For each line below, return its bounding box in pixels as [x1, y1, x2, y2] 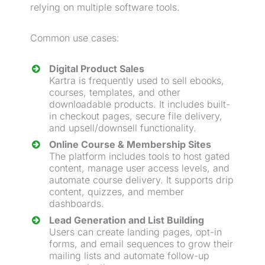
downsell [98, 122, 137, 134]
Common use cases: [30, 31, 119, 44]
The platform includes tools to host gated [49, 150, 230, 163]
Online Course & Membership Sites [49, 138, 211, 151]
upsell [69, 122, 95, 134]
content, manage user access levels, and [49, 162, 230, 174]
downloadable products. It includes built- [49, 98, 230, 111]
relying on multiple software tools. [30, 1, 180, 14]
